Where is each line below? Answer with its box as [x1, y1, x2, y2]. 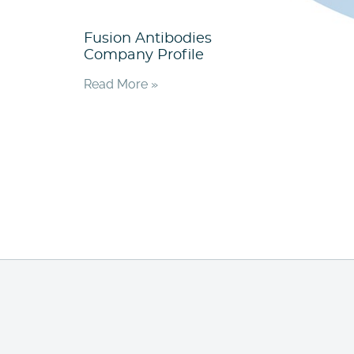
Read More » [84, 77, 159, 92]
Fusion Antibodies [84, 31, 213, 46]
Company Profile [84, 47, 205, 62]
